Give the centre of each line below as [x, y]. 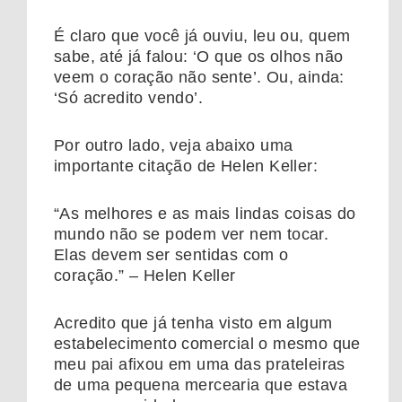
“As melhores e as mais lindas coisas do [205, 214]
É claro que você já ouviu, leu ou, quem [202, 36]
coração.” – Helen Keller [145, 276]
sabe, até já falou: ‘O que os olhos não [199, 57]
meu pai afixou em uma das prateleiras [200, 365]
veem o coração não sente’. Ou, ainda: [199, 78]
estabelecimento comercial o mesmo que [207, 344]
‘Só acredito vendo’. [128, 98]
